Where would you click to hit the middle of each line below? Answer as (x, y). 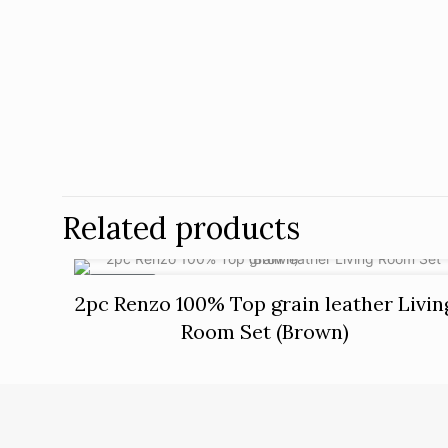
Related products (181, 227)
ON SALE (123, 285)
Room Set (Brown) (265, 331)
